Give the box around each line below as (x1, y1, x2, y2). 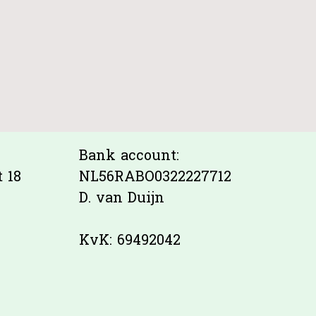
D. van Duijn (79, 188, 164, 209)
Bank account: (79, 146, 179, 167)
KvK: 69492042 (79, 231, 181, 252)
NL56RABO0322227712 (79, 167, 231, 188)
